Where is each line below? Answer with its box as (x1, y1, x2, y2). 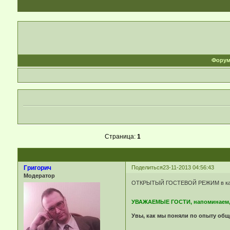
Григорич (23, 164, 51, 172)
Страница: (105, 133, 138, 141)
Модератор (23, 172, 55, 179)
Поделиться (131, 164, 163, 171)
